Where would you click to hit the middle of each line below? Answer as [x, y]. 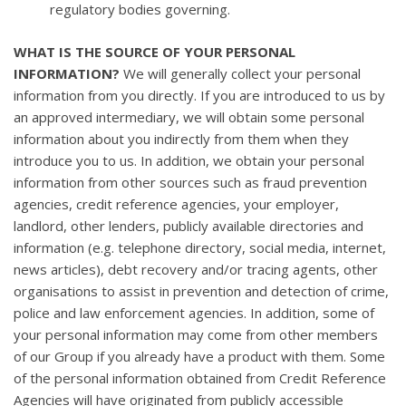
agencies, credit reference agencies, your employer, [176, 203]
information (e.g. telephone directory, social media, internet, [200, 247]
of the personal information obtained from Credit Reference [200, 377]
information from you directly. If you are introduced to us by [199, 95]
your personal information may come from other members [196, 334]
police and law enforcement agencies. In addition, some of [194, 312]
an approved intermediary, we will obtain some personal [189, 116]
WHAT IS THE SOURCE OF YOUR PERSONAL [155, 51]
